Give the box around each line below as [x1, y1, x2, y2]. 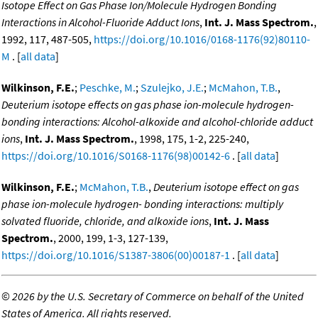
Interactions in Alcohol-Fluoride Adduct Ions [1, 15, 199, 30]
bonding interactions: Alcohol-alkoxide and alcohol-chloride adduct [1, 114, 313, 129]
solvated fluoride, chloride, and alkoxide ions [1, 214, 209, 229]
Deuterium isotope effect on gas [153, 180, 299, 194]
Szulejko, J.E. [141, 80, 204, 95]
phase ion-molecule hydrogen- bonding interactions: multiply [1, 197, 283, 212]
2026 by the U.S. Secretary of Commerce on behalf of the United [12, 289, 304, 304]
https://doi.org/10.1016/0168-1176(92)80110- [94, 32, 310, 47]
